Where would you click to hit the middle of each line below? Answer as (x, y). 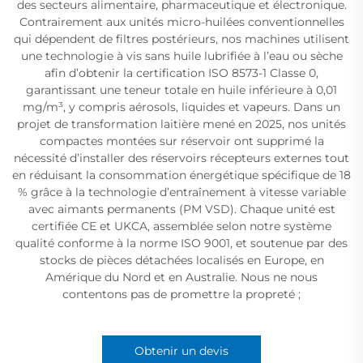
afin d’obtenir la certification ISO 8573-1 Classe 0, (181, 73)
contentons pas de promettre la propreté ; (181, 295)
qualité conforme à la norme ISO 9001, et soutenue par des (181, 243)
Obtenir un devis (181, 351)
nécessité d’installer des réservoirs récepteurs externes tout (181, 158)
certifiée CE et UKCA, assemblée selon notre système (181, 226)
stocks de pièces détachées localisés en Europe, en (181, 261)
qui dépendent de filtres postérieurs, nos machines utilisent (181, 39)
